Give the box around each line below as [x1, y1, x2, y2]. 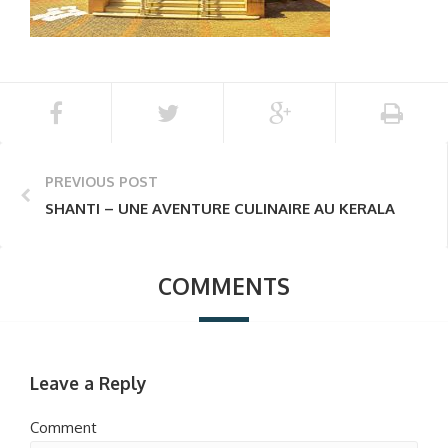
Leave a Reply [30, 371, 147, 394]
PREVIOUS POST [45, 173, 158, 190]
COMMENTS [158, 272, 290, 300]
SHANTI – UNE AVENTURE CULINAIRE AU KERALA [45, 199, 395, 218]
